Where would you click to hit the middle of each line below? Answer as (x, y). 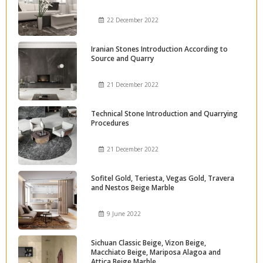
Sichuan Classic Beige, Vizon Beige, (149, 243)
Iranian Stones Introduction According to (159, 49)
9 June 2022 (124, 214)
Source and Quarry (122, 59)
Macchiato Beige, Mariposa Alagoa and (156, 252)
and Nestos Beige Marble (133, 188)
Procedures (110, 123)
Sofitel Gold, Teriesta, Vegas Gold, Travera (163, 178)
